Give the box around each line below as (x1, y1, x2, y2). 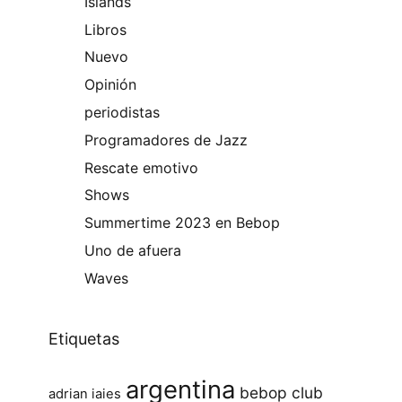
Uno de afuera (84, 240, 182, 259)
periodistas (84, 102, 161, 121)
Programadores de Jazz (84, 130, 249, 149)
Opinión (84, 75, 137, 94)
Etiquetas (48, 328, 120, 348)
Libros (84, 20, 127, 39)
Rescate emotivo (84, 158, 199, 177)
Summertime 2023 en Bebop (84, 214, 281, 232)
